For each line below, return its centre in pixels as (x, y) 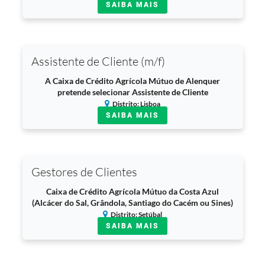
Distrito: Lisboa (136, 104)
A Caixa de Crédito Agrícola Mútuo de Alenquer (132, 81)
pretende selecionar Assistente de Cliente (132, 92)
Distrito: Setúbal (136, 214)
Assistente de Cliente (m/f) (98, 61)
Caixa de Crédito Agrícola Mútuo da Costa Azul (132, 191)
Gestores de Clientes (84, 172)
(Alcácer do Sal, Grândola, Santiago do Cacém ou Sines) (132, 203)
